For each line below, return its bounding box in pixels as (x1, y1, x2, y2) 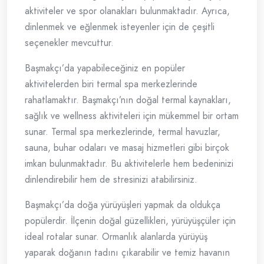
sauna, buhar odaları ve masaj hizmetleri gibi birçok (25, 141, 229, 155)
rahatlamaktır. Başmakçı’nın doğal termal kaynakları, (25, 93, 231, 107)
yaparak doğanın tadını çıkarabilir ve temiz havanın (25, 246, 230, 260)
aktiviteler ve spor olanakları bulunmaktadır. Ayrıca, (25, 4, 230, 18)
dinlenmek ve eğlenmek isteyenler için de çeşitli (25, 20, 214, 34)
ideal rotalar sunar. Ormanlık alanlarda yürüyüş (25, 230, 207, 244)
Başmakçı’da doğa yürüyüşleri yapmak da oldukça (25, 198, 220, 212)
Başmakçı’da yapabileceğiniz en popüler (25, 61, 185, 75)
